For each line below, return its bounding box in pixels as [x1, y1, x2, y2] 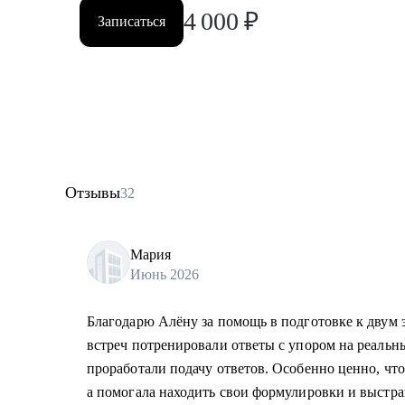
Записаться [98, 14, 165, 29]
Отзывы [65, 184, 120, 202]
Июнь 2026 [130, 266, 199, 282]
